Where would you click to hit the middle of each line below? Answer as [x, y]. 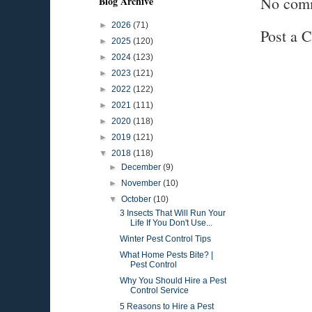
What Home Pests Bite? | [166, 255]
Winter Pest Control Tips [165, 239]
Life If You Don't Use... [171, 223]
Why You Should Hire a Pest [173, 281]
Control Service [159, 290]
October [138, 199]
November [142, 183]
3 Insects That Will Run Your [172, 213]
